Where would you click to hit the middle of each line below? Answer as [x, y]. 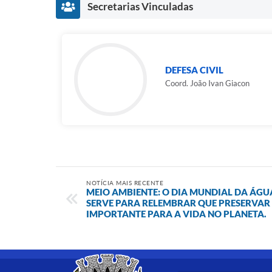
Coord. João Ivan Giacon [207, 83]
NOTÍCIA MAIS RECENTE [125, 183]
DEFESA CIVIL [194, 70]
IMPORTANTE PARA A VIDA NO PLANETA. [176, 214]
